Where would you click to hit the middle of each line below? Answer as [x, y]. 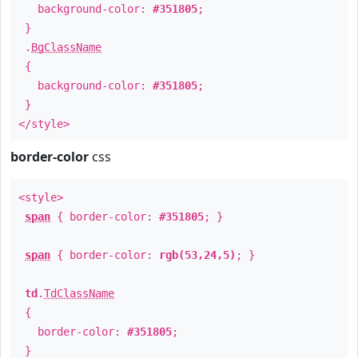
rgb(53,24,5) [197, 255]
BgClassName [66, 47]
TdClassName [79, 293]
